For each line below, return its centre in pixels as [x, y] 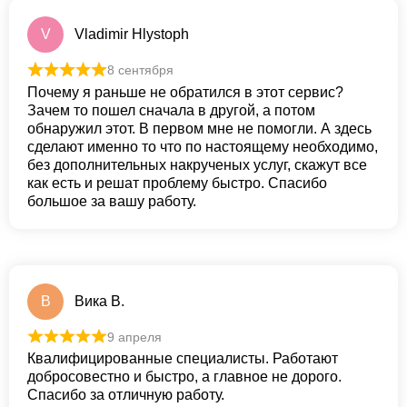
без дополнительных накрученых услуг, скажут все [197, 164]
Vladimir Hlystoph [132, 35]
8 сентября [140, 70]
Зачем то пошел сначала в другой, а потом [171, 110]
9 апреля [134, 337]
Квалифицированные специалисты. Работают [183, 359]
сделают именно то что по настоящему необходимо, [203, 146]
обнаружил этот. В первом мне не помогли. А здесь [199, 128]
